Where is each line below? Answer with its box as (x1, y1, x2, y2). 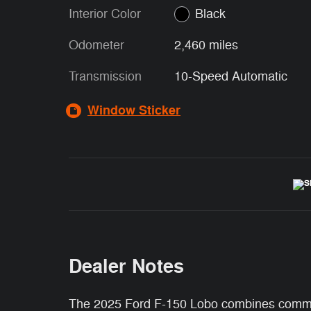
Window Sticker (87, 101, 180, 119)
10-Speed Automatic (174, 68, 287, 84)
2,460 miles (174, 37, 238, 53)
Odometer (69, 37, 124, 53)
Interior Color (69, 6, 141, 22)
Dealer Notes (69, 254, 184, 279)
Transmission (69, 68, 142, 84)
